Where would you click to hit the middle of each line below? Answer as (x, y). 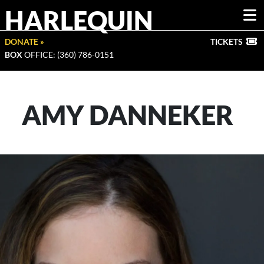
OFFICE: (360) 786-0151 (68, 55)
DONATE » (24, 42)
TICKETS (227, 42)
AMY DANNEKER (127, 115)
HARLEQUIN (79, 20)
